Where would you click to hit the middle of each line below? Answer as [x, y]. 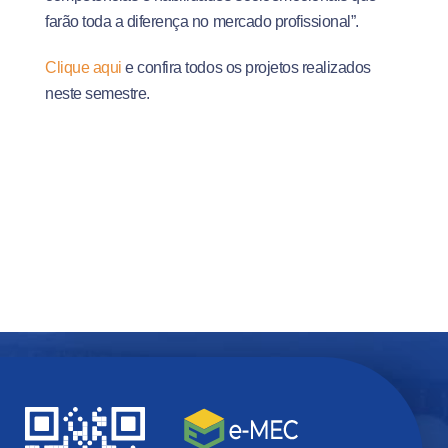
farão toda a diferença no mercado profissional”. [202, 22]
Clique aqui [83, 68]
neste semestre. [97, 94]
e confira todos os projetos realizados [246, 68]
